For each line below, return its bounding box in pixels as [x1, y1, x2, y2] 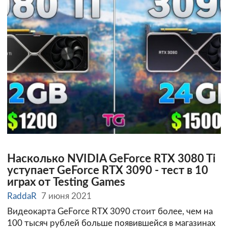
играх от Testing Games [7, 177, 125, 188]
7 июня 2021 [41, 192, 92, 201]
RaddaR [7, 192, 37, 201]
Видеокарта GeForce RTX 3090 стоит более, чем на [7, 207, 213, 216]
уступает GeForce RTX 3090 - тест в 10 [7, 165, 208, 176]
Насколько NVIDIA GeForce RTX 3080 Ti [7, 153, 216, 164]
